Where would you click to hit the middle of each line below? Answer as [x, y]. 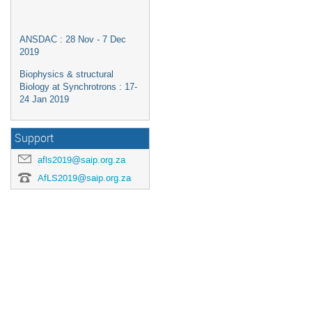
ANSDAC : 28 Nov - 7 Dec [73, 39]
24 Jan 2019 [44, 99]
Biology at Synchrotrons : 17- [78, 87]
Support [34, 138]
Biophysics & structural [67, 74]
